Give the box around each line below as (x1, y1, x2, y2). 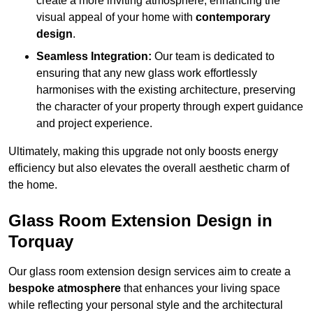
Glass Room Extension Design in (8, 211, 272, 231)
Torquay (8, 232, 73, 252)
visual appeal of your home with (36, 11, 196, 24)
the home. (8, 179, 57, 191)
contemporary (196, 11, 270, 24)
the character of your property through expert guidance (36, 101, 303, 113)
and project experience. (36, 117, 152, 130)
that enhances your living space (121, 282, 280, 295)
